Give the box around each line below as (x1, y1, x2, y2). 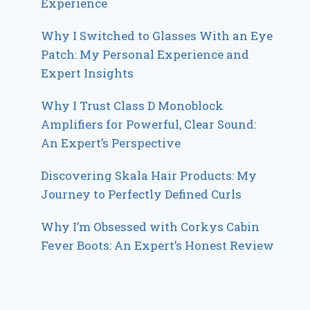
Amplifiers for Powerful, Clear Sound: (41, 116, 257, 133)
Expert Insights (41, 65, 134, 82)
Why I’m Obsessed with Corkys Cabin (41, 219, 260, 235)
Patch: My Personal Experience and (41, 46, 250, 63)
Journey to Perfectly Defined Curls (41, 186, 242, 203)
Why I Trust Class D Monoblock (41, 98, 224, 114)
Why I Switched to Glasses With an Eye (41, 28, 273, 44)
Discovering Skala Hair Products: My (41, 167, 257, 184)
